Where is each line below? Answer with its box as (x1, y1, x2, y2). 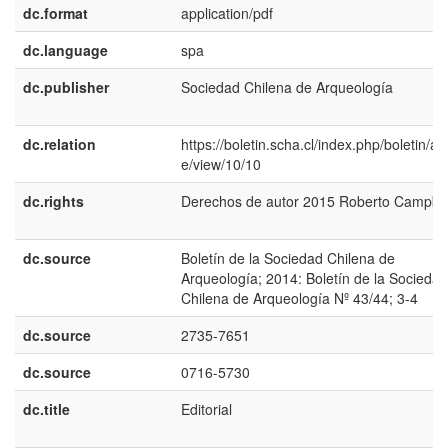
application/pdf (181, 3, 273, 23)
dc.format (23, 3, 88, 23)
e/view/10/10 (181, 154, 261, 174)
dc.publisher (23, 77, 109, 97)
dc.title (23, 399, 70, 419)
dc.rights (23, 191, 84, 211)
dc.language (23, 40, 108, 60)
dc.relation (23, 134, 96, 154)
